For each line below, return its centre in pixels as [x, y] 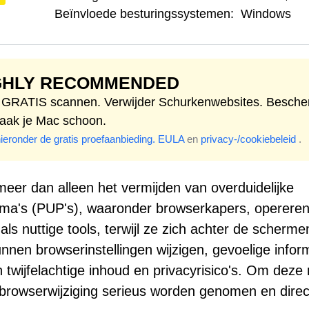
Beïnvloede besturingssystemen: [144, 14]
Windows [266, 14]
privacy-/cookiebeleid [248, 139]
